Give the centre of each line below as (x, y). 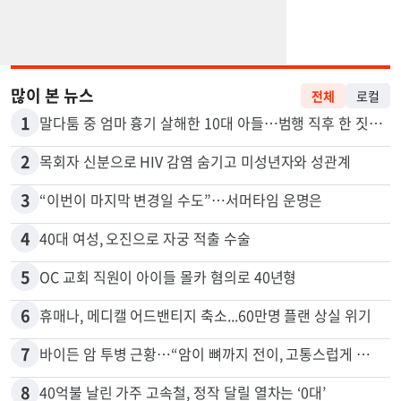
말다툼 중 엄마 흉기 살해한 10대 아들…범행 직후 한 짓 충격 (375, 123)
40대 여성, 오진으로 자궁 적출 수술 (145, 239)
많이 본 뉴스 (52, 96)
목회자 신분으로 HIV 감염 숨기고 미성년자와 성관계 (196, 162)
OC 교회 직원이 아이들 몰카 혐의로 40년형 (168, 277)
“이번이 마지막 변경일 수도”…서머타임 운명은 (181, 200)
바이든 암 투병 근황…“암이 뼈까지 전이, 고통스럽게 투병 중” (364, 354)
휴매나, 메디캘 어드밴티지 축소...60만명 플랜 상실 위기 (205, 316)
